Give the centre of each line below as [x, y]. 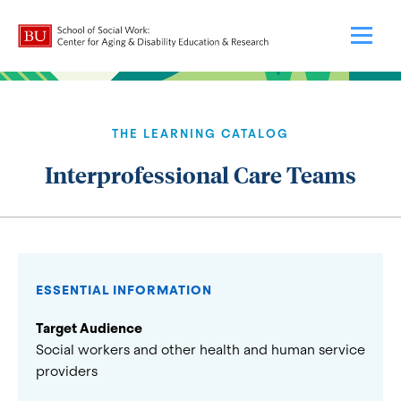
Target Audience [89, 328]
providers [67, 371]
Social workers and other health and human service [200, 350]
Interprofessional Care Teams [200, 174]
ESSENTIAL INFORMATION [124, 290]
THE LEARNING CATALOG [200, 134]
